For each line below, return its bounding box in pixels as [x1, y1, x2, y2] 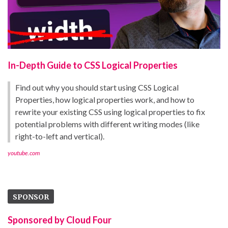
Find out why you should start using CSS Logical [15, 82, 179, 92]
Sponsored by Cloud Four [8, 214, 111, 225]
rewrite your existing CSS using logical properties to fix [15, 106, 205, 117]
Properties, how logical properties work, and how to [15, 94, 194, 104]
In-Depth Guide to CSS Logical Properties [8, 59, 178, 71]
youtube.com [8, 149, 40, 157]
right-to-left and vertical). [15, 131, 104, 141]
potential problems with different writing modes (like [15, 119, 199, 129]
